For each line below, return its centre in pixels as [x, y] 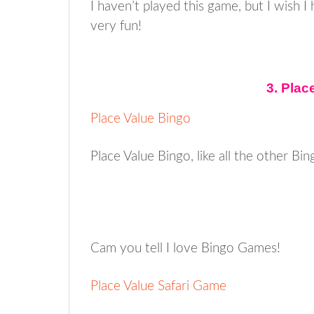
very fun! [116, 26]
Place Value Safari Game [158, 286]
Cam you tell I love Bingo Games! [185, 248]
